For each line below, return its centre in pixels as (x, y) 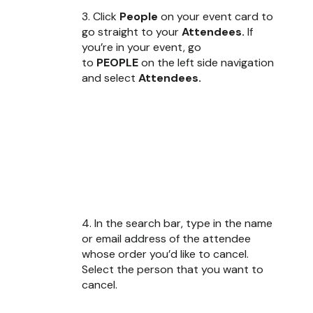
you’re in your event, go (141, 47)
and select (110, 78)
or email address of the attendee (166, 238)
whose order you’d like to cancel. (165, 254)
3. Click (101, 16)
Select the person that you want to (173, 269)
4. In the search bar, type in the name (177, 223)
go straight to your (132, 32)
